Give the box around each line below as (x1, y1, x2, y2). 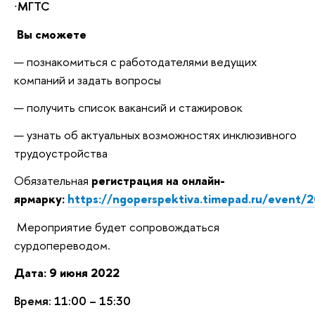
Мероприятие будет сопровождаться (17, 218, 219, 235)
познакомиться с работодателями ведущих (27, 53, 257, 70)
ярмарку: (14, 191, 67, 207)
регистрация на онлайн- (89, 172, 225, 189)
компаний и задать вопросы (14, 72, 161, 89)
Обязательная (14, 172, 89, 189)
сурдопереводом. (14, 236, 110, 253)
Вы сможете (14, 25, 86, 42)
